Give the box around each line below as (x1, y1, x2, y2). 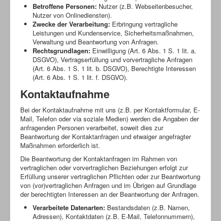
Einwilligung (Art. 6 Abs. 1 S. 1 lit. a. (90, 45, 196, 55)
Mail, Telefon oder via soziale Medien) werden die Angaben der (20, 113, 199, 123)
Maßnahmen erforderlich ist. (20, 140, 100, 150)
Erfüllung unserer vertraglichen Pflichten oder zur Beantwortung (20, 171, 200, 181)
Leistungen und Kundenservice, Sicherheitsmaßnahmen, (33, 28, 194, 37)
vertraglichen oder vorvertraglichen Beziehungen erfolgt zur (20, 162, 188, 172)
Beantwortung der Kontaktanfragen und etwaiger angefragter (20, 131, 191, 141)
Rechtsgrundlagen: (33, 45, 90, 55)
